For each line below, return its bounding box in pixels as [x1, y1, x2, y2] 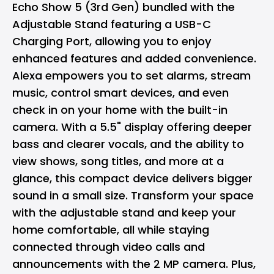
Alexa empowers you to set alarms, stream [12, 67, 251, 83]
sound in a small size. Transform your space [12, 187, 254, 203]
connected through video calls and [12, 239, 205, 254]
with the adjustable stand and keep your [12, 204, 236, 220]
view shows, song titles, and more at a [12, 153, 224, 169]
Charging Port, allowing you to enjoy [12, 33, 211, 49]
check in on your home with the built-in [12, 102, 228, 117]
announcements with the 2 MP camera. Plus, [12, 256, 256, 272]
